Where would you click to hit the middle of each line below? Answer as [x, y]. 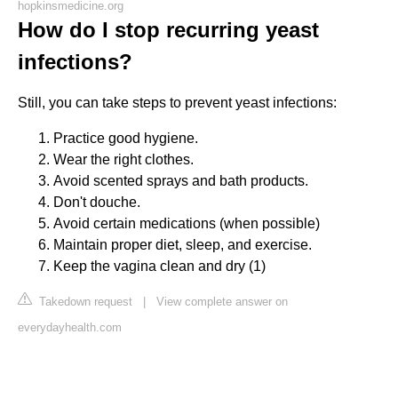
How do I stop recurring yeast [168, 29]
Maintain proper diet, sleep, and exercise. [183, 244]
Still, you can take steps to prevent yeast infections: [177, 102]
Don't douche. [97, 202]
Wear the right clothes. [123, 159]
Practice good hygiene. [126, 138]
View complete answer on [222, 301]
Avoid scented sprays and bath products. [181, 180]
